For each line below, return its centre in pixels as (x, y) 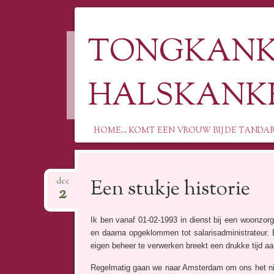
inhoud (94, 193)
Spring (93, 161)
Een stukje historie (170, 190)
